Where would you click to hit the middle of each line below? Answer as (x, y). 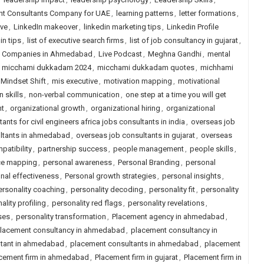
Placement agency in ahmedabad (168, 217)
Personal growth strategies (110, 176)
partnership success (72, 149)
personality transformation (61, 217)
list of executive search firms (75, 40)
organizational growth (47, 108)
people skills (211, 149)
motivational (199, 81)
